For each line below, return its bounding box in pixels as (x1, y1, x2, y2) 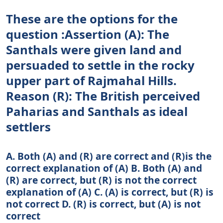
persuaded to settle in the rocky (6, 56, 195, 73)
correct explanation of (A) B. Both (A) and (6, 161, 202, 175)
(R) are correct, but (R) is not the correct (6, 173, 197, 187)
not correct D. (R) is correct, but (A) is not (6, 197, 201, 211)
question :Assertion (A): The (6, 25, 169, 42)
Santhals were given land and (6, 41, 182, 58)
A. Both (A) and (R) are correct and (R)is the (6, 149, 212, 163)
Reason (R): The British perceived (6, 87, 200, 104)
